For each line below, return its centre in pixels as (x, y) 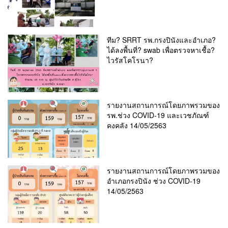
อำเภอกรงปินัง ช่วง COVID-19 (154, 180)
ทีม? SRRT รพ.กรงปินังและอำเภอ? (162, 39)
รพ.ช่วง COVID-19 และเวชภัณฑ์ (158, 115)
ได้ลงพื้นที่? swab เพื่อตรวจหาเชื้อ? (161, 50)
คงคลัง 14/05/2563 (137, 125)
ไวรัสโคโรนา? (130, 60)
